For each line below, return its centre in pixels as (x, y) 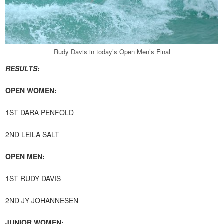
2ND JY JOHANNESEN (42, 200)
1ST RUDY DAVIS (33, 178)
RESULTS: (24, 68)
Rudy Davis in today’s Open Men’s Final (112, 52)
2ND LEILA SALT (33, 134)
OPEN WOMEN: (32, 90)
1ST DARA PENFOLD (40, 112)
